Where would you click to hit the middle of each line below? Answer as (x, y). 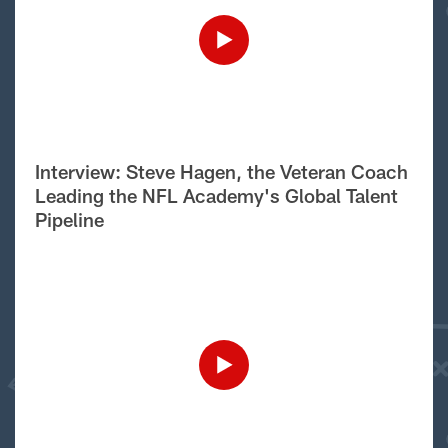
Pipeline (69, 219)
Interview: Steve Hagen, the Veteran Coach (221, 171)
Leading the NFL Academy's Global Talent (216, 195)
